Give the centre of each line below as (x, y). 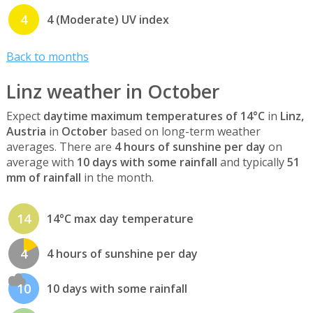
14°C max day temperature (120, 218)
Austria (26, 132)
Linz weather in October (112, 91)
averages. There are (60, 147)
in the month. (117, 178)
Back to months (47, 57)
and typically (252, 162)
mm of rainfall (43, 178)
